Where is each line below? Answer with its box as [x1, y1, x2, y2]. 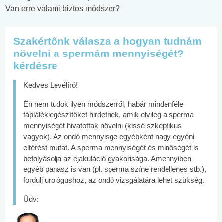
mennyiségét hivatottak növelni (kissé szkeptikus [23, 121, 182, 130]
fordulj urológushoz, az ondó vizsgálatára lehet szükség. [23, 176, 204, 184]
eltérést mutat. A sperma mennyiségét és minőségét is [23, 143, 199, 152]
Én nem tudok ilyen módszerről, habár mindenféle [23, 100, 183, 108]
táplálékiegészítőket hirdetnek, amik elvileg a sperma [23, 111, 194, 119]
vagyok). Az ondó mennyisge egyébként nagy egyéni [23, 132, 194, 141]
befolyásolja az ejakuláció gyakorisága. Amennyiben [23, 154, 191, 163]
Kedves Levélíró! [23, 81, 78, 89]
